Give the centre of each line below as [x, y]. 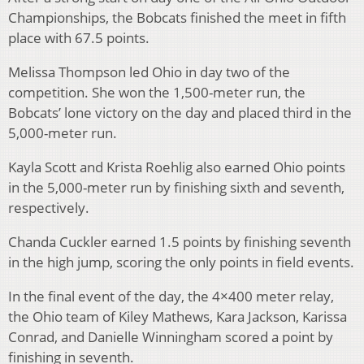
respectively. [49, 208]
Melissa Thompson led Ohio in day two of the [149, 72]
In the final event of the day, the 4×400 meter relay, [171, 297]
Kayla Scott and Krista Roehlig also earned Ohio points [177, 167]
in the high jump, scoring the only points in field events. [181, 262]
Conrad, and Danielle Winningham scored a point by [171, 337]
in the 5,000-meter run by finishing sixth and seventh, [176, 188]
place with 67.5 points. [79, 38]
